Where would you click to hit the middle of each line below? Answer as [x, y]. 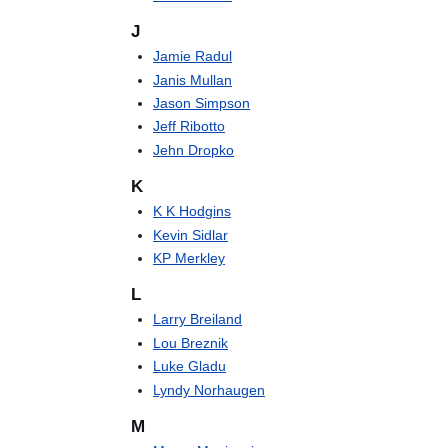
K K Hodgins [192, 211]
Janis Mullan [193, 79]
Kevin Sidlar [191, 234]
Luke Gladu [190, 366]
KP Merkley [189, 258]
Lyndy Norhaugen [209, 389]
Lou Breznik [191, 342]
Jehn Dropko [194, 149]
